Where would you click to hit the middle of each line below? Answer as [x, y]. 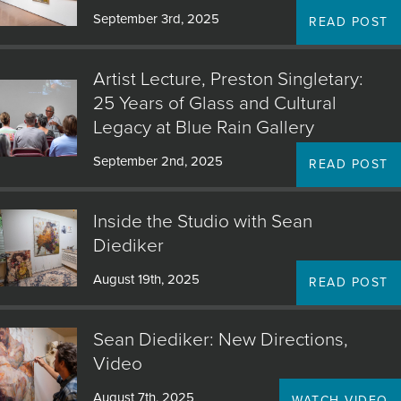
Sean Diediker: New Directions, [220, 340]
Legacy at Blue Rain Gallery [203, 128]
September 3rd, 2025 [156, 19]
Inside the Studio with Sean [202, 222]
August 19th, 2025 [146, 279]
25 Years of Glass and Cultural [214, 103]
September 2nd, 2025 [158, 161]
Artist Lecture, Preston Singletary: [228, 79]
